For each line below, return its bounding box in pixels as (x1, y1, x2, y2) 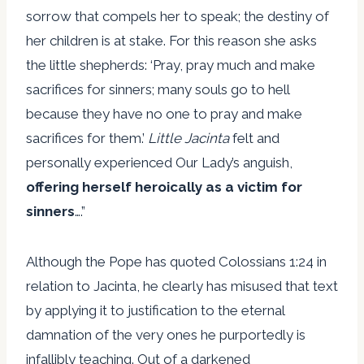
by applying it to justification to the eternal (26, 301, 284, 318)
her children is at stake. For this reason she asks (26, 32, 317, 49)
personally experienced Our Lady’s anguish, (26, 154, 292, 171)
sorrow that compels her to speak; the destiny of (26, 7, 329, 24)
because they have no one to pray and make (26, 105, 302, 122)
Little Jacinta (148, 129, 232, 146)
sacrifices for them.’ (26, 129, 148, 146)
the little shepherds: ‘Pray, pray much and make (26, 56, 315, 73)
